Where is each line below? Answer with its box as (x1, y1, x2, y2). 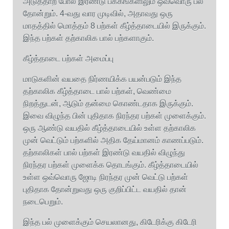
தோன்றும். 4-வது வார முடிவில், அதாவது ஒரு (23, 9, 173, 18)
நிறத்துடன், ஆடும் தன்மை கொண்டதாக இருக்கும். (23, 99, 193, 108)
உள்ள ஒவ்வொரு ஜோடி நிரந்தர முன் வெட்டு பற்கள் (23, 173, 188, 181)
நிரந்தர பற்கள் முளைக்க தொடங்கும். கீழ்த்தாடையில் (23, 161, 198, 169)
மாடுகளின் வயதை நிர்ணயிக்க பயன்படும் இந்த (23, 75, 181, 83)
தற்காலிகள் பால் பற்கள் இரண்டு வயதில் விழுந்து (23, 148, 185, 157)
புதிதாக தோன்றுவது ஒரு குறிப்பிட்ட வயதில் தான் (23, 185, 187, 194)
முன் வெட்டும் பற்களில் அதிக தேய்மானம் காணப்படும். (23, 136, 203, 145)
